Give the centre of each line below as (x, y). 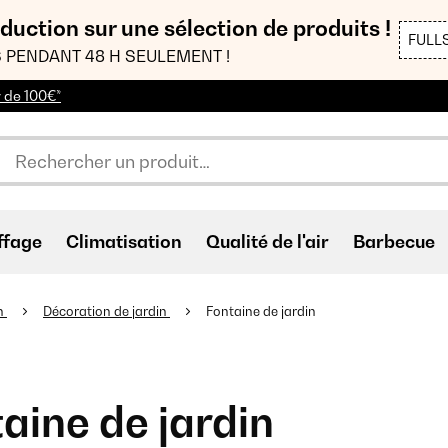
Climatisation (124, 241)
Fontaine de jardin (262, 311)
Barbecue (394, 241)
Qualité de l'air (267, 241)
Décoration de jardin (106, 311)
